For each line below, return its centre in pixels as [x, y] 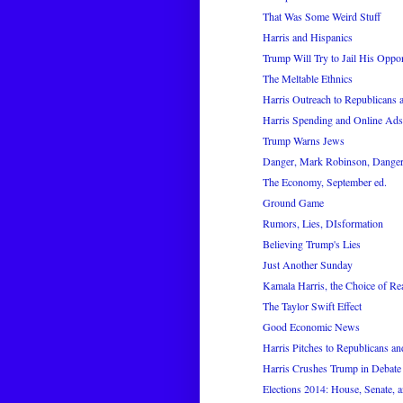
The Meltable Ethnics [307, 79]
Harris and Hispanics [307, 37]
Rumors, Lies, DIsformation [322, 224]
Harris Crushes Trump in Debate [331, 368]
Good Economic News [311, 327]
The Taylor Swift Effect [312, 306]
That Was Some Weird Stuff [321, 17]
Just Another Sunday [307, 265]
